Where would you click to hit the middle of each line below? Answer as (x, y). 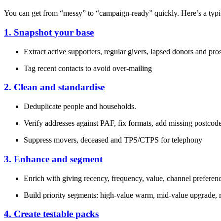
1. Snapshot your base (49, 32)
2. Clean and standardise (54, 87)
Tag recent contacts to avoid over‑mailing (88, 68)
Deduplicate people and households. (80, 107)
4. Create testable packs (51, 214)
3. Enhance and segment (53, 159)
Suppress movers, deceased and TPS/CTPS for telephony (113, 140)
